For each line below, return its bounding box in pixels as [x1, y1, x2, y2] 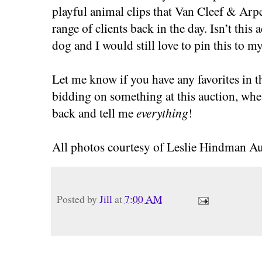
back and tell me [52, 104, 136, 122]
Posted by [57, 192, 99, 206]
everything [136, 104, 188, 122]
